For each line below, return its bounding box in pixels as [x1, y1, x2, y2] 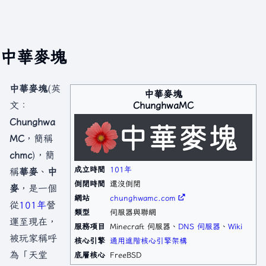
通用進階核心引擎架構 [110, 236, 187, 245]
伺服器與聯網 [110, 207, 156, 216]
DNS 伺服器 [178, 221, 220, 230]
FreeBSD [110, 250, 141, 259]
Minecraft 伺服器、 [110, 221, 178, 230]
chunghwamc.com [110, 193, 176, 202]
